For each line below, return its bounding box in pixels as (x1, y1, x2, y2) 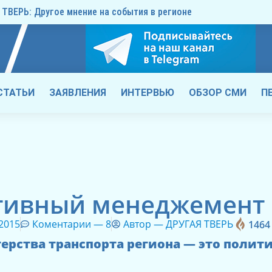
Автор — (123, 217, 166, 231)
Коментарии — (32, 217, 106, 231)
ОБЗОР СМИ (189, 87, 246, 98)
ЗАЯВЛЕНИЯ (49, 87, 106, 98)
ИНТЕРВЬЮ (121, 87, 174, 98)
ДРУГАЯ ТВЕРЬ (166, 217, 234, 231)
